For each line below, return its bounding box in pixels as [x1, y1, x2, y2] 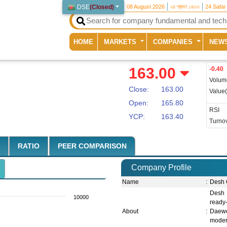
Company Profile [131, 163, 192, 172]
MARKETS [104, 37, 139, 46]
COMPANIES [153, 37, 195, 46]
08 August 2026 [127, 4, 165, 10]
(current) [93, 37, 120, 45]
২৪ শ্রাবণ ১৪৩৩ [170, 4, 200, 10]
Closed [92, 4, 112, 11]
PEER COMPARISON [57, 142, 127, 150]
